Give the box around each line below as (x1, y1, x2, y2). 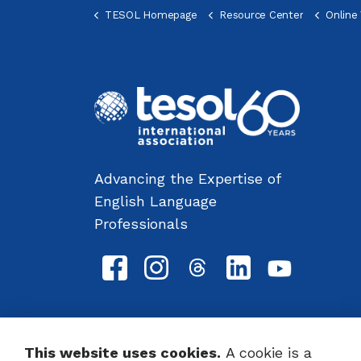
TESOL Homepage (104, 9, 197, 21)
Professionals (94, 214, 188, 232)
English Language (94, 192, 217, 210)
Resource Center (219, 9, 304, 21)
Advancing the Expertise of (94, 169, 280, 187)
